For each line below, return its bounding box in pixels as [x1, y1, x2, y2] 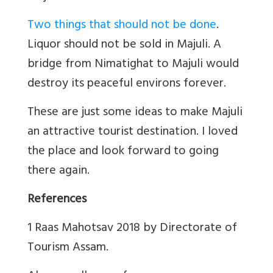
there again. [27, 160, 90, 183]
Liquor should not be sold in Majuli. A [27, 34, 221, 57]
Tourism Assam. [27, 236, 108, 260]
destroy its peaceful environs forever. [27, 73, 226, 96]
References [27, 188, 87, 211]
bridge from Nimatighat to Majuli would [27, 53, 239, 76]
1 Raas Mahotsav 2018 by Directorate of [27, 217, 237, 240]
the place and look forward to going [27, 140, 219, 163]
